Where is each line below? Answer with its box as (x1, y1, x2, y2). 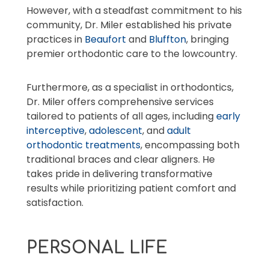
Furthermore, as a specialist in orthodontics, (26, 80, 234, 94)
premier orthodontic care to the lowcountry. (26, 46, 237, 61)
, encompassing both (141, 138, 240, 152)
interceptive (26, 123, 85, 138)
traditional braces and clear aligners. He (26, 152, 215, 166)
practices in (26, 32, 85, 46)
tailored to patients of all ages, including (26, 109, 216, 123)
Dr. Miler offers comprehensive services (26, 94, 214, 109)
